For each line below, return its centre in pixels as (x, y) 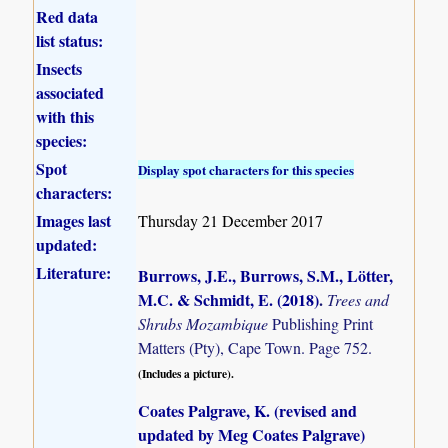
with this (65, 116)
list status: (70, 40)
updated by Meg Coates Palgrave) (252, 434)
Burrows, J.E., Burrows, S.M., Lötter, (266, 275)
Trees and (358, 299)
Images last (74, 220)
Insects (59, 68)
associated (70, 92)
